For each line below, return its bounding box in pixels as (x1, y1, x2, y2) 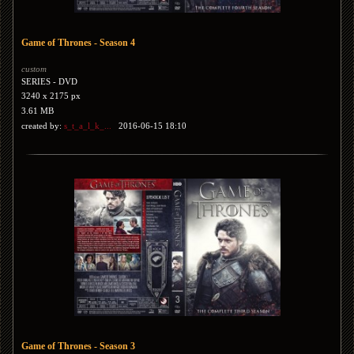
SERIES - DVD (21, 77, 77, 86)
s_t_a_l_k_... (64, 121, 111, 130)
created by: (21, 121, 64, 130)
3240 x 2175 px (21, 91, 81, 100)
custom (21, 64, 47, 73)
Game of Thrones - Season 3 (21, 341, 135, 352)
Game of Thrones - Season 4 (21, 37, 135, 48)
